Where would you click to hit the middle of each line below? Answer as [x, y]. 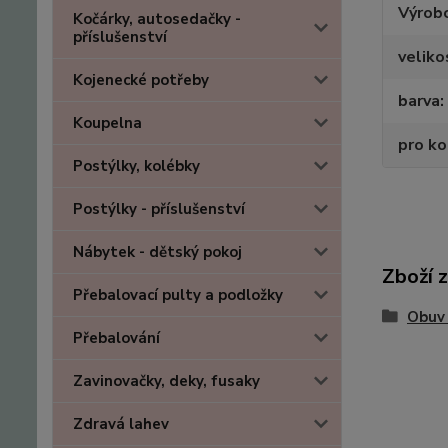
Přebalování [116, 338]
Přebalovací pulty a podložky [178, 295]
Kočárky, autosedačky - [157, 19]
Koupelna [107, 123]
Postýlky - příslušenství [159, 209]
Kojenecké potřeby [141, 80]
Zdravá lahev [121, 424]
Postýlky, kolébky [136, 166]
